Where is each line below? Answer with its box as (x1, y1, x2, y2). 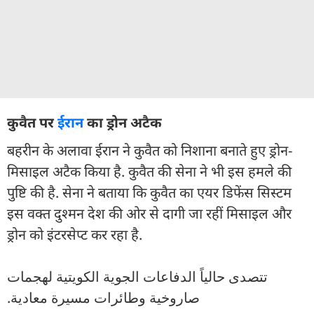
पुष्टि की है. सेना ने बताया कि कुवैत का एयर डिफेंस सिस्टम (7, 182, 292, 202)
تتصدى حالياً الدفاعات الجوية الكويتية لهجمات (7, 266, 268, 286)
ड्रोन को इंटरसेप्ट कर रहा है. (7, 224, 142, 244)
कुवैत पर (7, 112, 57, 132)
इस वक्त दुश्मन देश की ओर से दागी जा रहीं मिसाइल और (7, 203, 292, 223)
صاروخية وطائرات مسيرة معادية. (7, 287, 200, 307)
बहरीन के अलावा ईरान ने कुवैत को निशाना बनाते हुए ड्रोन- (7, 140, 292, 160)
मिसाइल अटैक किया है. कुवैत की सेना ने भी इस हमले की (7, 161, 292, 181)
